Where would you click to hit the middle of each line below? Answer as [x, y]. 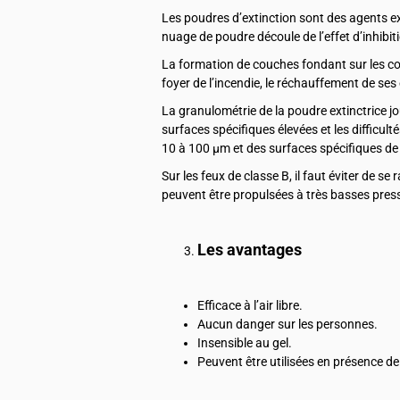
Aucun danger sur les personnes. [287, 324]
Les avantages [250, 250]
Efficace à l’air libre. [250, 305]
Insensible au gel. [245, 342]
